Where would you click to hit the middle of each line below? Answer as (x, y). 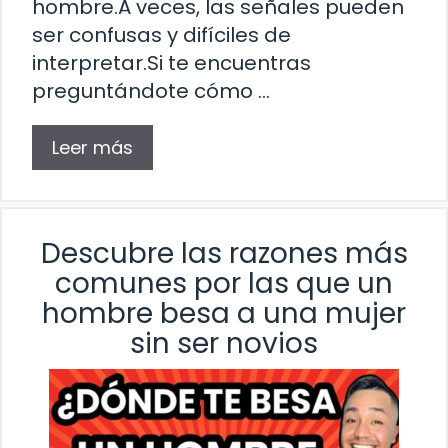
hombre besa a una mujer (224, 314)
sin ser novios (224, 344)
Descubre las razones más (224, 254)
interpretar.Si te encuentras (171, 63)
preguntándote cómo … (151, 91)
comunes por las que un (224, 284)
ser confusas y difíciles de (161, 35)
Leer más (92, 148)
